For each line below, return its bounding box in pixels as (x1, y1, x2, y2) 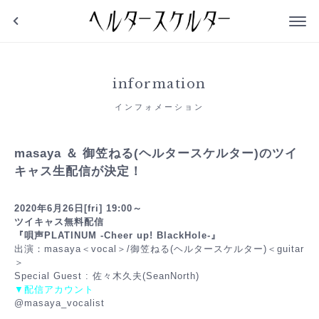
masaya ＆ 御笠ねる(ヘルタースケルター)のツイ (14, 147, 298, 160)
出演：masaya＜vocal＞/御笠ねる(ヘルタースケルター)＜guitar (14, 244, 304, 254)
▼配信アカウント (14, 284, 94, 295)
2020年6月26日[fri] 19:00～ (14, 203, 142, 214)
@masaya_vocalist (14, 298, 105, 308)
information (113, 76, 206, 92)
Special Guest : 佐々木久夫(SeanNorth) (14, 271, 199, 281)
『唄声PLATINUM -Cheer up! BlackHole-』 (14, 230, 221, 241)
